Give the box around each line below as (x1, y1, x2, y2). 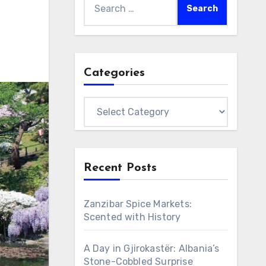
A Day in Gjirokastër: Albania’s (83, 243, 220, 254)
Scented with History (83, 211, 181, 223)
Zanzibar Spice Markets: (83, 198, 192, 210)
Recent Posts (83, 162, 157, 174)
